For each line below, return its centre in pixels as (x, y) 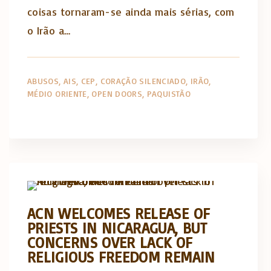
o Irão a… (49, 30)
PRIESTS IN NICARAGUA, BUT (117, 227)
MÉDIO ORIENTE (57, 93)
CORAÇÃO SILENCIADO (143, 81)
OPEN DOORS (117, 93)
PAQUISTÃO (169, 93)
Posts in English (185, 168)
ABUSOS (43, 81)
